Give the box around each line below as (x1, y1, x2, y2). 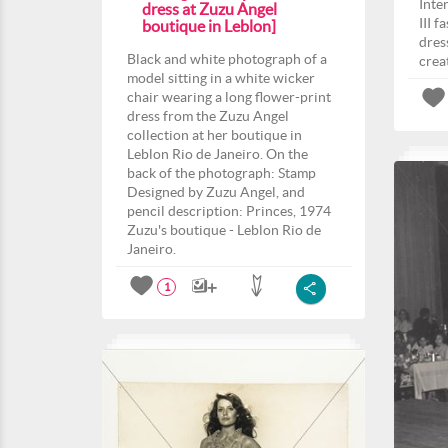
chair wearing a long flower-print (127, 89, 331, 105)
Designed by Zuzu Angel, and (127, 184, 305, 200)
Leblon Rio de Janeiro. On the (127, 146, 308, 162)
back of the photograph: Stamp (127, 165, 316, 181)
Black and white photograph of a (127, 51, 327, 67)
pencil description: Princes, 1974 (127, 203, 331, 219)
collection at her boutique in (127, 127, 302, 143)
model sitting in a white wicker (127, 70, 315, 86)
